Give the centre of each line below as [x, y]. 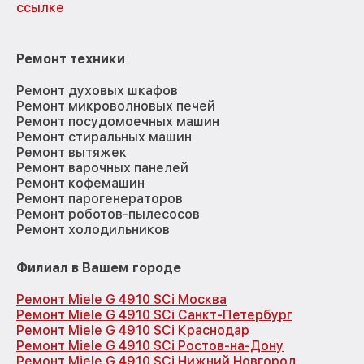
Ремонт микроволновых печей [116, 106]
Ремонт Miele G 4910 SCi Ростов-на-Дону [150, 346]
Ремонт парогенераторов [100, 199]
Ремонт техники [71, 59]
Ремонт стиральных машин [104, 137]
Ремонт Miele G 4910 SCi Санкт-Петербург [154, 315]
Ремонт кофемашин [80, 184]
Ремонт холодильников [93, 230]
